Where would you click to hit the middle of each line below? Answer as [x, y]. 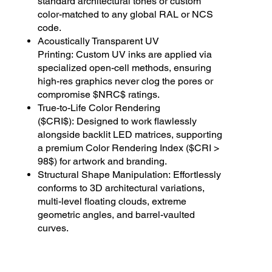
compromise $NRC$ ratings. [99, 95]
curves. [53, 228]
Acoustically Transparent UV [99, 41]
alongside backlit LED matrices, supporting [130, 135]
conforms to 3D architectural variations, [121, 188]
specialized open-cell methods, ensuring [125, 68]
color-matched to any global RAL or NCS [126, 15]
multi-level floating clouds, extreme [112, 202]
